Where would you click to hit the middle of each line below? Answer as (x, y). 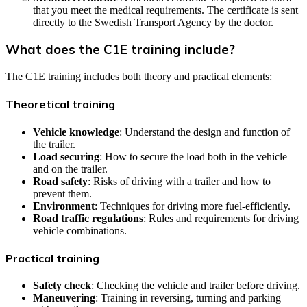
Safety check (62, 286)
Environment (64, 206)
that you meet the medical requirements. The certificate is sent (165, 10)
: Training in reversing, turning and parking (188, 298)
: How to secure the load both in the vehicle (193, 156)
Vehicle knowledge (76, 132)
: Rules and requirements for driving (221, 218)
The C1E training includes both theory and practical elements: (139, 76)
